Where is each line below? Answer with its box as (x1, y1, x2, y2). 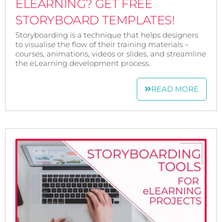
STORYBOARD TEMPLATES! (15, 12, 175, 27)
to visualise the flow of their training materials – (15, 39, 189, 49)
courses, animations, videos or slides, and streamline (15, 49, 206, 58)
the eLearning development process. (15, 58, 150, 68)
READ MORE (151, 84, 199, 94)
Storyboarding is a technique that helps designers (15, 30, 198, 40)
